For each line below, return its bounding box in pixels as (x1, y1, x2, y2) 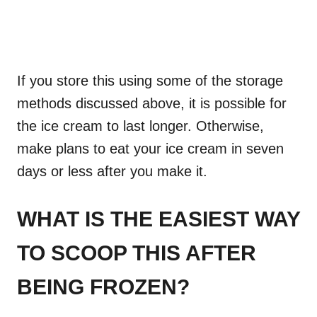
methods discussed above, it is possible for (17, 96, 287, 112)
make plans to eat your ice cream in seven (17, 141, 284, 157)
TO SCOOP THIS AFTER (17, 241, 256, 265)
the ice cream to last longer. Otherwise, (17, 118, 264, 134)
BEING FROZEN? (17, 275, 190, 299)
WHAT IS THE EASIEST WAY (17, 207, 300, 231)
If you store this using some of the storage (17, 73, 283, 89)
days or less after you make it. (17, 163, 207, 180)
